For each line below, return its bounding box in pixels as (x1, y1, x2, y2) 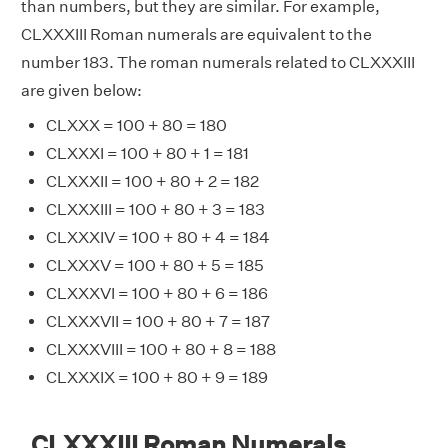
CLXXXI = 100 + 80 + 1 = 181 (46, 143, 249, 163)
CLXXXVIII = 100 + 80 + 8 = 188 (46, 339, 276, 359)
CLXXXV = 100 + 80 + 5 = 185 (46, 255, 264, 275)
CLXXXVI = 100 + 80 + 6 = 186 (46, 283, 268, 303)
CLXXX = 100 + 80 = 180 (46, 115, 227, 135)
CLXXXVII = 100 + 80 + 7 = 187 (46, 311, 270, 331)
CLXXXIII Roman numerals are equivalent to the (21, 24, 372, 44)
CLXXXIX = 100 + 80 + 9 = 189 (46, 367, 268, 387)
